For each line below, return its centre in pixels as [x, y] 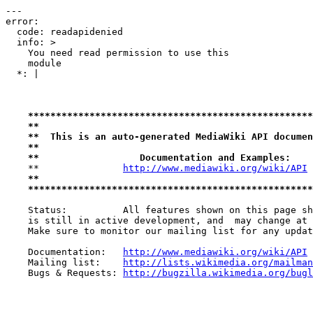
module [34, 63]
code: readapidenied [64, 32]
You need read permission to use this [117, 53]
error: [22, 21]
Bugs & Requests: [64, 273]
